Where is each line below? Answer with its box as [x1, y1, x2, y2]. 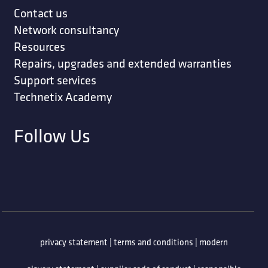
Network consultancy [13, 20, 119, 38]
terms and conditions [114, 236, 193, 249]
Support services [13, 71, 96, 89]
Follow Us [13, 121, 90, 149]
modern [199, 236, 228, 249]
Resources [13, 37, 65, 55]
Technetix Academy [13, 87, 112, 105]
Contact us [13, 4, 68, 22]
